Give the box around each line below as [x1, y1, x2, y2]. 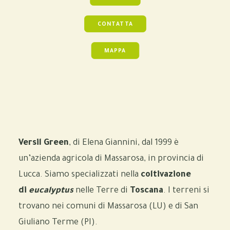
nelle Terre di [73, 186, 130, 196]
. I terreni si [163, 186, 209, 196]
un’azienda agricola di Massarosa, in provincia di [18, 155, 204, 164]
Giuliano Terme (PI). [18, 218, 98, 227]
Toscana [130, 186, 163, 196]
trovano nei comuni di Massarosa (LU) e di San [18, 202, 198, 212]
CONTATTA [97, 22, 133, 28]
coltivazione [141, 170, 191, 180]
